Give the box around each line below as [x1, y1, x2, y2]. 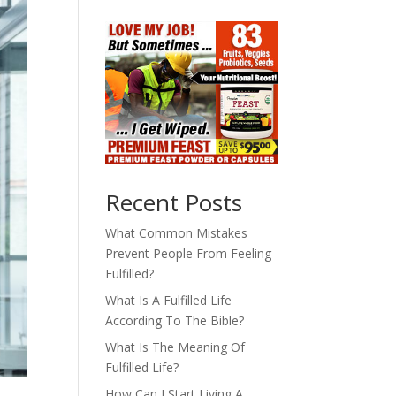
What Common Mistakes [105, 225, 248, 242]
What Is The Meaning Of [105, 339, 246, 356]
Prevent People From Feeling [105, 245, 272, 263]
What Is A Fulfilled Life [105, 292, 232, 309]
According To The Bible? [105, 312, 245, 330]
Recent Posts [105, 187, 243, 219]
